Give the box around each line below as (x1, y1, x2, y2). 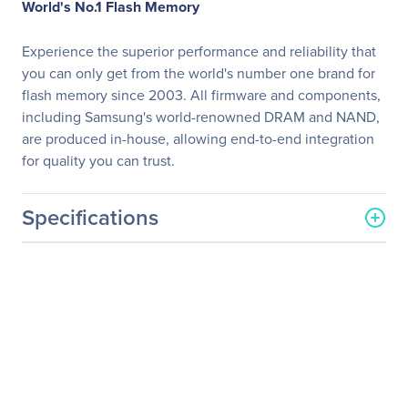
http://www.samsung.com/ (213, 337, 380, 357)
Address (22, 359, 74, 379)
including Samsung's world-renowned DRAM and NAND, (22, 107, 380, 127)
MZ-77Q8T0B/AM (213, 308, 324, 328)
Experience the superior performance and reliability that (22, 41, 376, 61)
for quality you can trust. (22, 150, 175, 170)
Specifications (22, 201, 158, 233)
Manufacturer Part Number (22, 308, 189, 328)
